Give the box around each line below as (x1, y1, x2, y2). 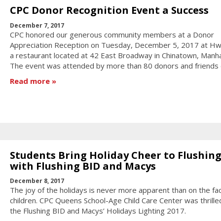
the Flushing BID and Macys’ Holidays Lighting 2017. (9, 206, 186, 216)
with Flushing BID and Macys (9, 159, 156, 173)
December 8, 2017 (9, 177, 64, 185)
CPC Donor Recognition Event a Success (9, 3, 209, 17)
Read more (9, 76, 50, 86)
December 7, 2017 (9, 21, 64, 30)
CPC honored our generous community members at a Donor (9, 29, 214, 39)
